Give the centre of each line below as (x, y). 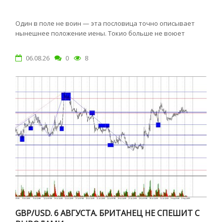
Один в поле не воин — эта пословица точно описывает (105, 23)
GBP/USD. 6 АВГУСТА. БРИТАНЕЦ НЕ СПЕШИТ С (108, 213)
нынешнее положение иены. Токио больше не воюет (100, 33)
